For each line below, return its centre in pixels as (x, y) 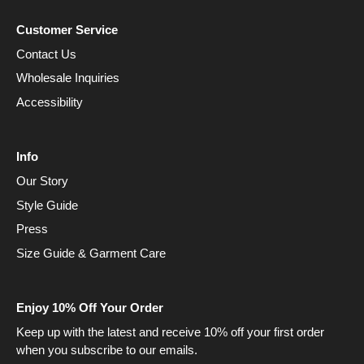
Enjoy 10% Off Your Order (90, 308)
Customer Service (67, 29)
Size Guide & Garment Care (91, 253)
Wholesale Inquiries (68, 78)
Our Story (42, 181)
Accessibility (50, 102)
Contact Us (46, 54)
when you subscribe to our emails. (107, 350)
